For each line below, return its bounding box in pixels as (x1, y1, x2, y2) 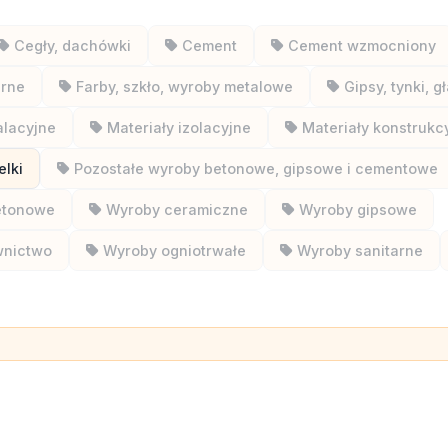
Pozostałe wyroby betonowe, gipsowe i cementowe (74, 160, 438, 177)
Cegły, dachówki (14, 37, 131, 54)
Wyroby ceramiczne (106, 201, 248, 218)
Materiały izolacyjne (107, 119, 251, 136)
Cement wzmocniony (288, 37, 436, 54)
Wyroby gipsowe (299, 201, 417, 218)
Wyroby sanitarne (297, 242, 423, 259)
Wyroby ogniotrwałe (103, 242, 246, 259)
